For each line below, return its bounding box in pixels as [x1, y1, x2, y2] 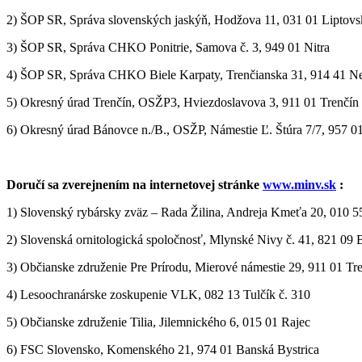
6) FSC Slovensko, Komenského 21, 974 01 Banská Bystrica [6, 342, 319, 356]
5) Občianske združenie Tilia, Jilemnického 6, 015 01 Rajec [6, 314, 310, 329]
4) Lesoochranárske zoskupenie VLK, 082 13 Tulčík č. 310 [6, 287, 310, 301]
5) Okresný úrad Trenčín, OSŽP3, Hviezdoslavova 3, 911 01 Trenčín [6, 95, 359, 109]
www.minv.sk [263, 177, 336, 192]
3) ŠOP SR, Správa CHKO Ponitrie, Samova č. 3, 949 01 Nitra [6, 40, 330, 54]
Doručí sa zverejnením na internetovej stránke [6, 177, 263, 192]
